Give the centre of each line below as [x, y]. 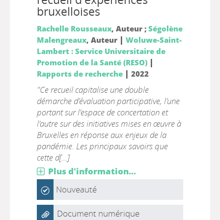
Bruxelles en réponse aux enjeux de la [101, 135]
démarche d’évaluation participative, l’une [108, 101]
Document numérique [98, 213]
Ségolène [165, 28]
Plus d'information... [92, 171]
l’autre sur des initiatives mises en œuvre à [109, 124]
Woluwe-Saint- [153, 40]
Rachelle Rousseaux [74, 28]
